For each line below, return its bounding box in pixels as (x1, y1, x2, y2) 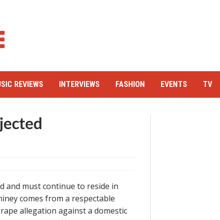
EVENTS (161, 80, 187, 89)
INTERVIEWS (59, 80, 100, 89)
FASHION (115, 80, 145, 89)
